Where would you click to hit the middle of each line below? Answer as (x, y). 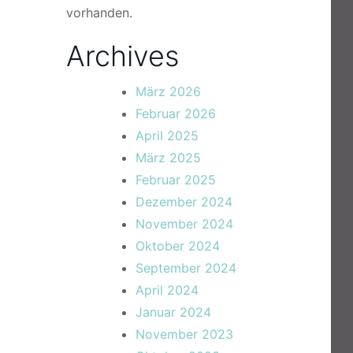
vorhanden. (99, 13)
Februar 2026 (176, 113)
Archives (123, 56)
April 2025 (167, 136)
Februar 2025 (176, 180)
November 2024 (184, 224)
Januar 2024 (173, 312)
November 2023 (184, 334)
